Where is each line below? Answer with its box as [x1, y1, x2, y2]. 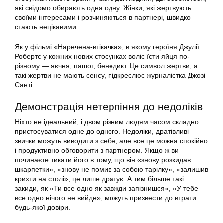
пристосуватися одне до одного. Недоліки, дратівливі [15, 127, 189, 136]
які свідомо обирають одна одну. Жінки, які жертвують [15, 4, 191, 12]
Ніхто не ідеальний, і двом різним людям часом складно [15, 118, 199, 126]
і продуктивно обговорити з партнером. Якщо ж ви [15, 146, 179, 155]
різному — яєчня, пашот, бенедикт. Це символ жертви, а [15, 62, 198, 70]
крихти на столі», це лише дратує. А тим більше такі [15, 175, 184, 183]
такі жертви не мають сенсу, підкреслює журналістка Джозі [15, 71, 205, 80]
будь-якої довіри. [15, 203, 70, 212]
